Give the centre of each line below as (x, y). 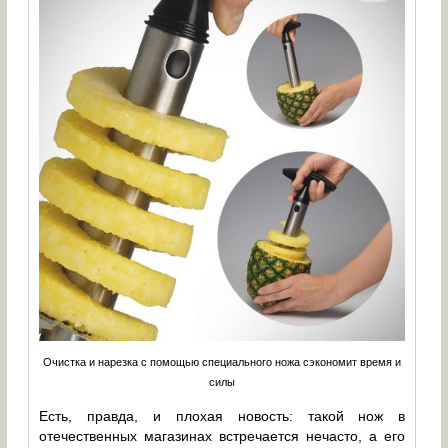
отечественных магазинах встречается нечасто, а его (222, 436)
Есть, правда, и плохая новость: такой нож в (222, 416)
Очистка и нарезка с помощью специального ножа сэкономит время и (222, 362)
